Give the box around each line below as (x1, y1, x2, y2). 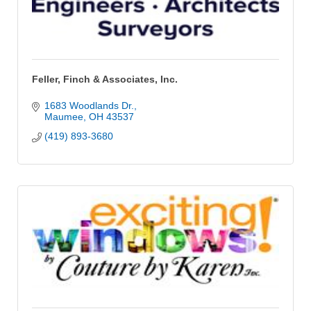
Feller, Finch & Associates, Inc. (32, 73, 178, 85)
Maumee (44, 110, 83, 122)
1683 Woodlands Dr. (44, 99, 134, 111)
